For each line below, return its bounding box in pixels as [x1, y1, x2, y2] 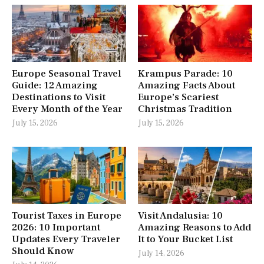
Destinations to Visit [12, 90, 105, 104]
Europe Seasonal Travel [12, 67, 121, 80]
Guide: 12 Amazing [12, 78, 98, 92]
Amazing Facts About [138, 78, 235, 92]
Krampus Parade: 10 [138, 67, 233, 80]
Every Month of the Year [12, 102, 123, 115]
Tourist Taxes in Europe [12, 209, 121, 222]
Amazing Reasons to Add [138, 220, 251, 234]
